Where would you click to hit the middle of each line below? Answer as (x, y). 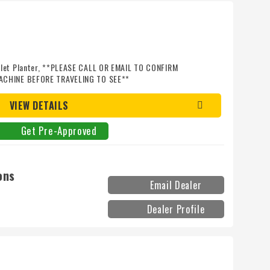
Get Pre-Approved (59, 131)
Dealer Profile (176, 209)
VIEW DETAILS (39, 106)
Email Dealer (176, 185)
